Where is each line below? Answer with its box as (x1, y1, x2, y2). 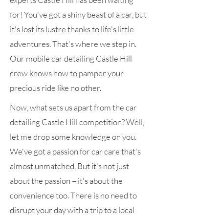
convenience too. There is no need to (10, 190, 137, 201)
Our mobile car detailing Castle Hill (10, 53, 132, 64)
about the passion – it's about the (10, 175, 123, 186)
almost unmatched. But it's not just (10, 161, 129, 172)
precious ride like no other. (10, 83, 101, 93)
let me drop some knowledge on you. (10, 131, 136, 142)
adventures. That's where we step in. (10, 39, 136, 49)
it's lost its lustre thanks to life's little (10, 24, 134, 35)
